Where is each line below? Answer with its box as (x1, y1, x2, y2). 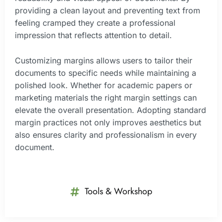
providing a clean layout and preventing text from (15, 5, 200, 16)
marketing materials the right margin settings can (15, 92, 197, 103)
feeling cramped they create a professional (15, 18, 175, 28)
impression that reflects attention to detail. (15, 30, 172, 41)
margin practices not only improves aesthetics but (15, 117, 201, 127)
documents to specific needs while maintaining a (15, 67, 196, 78)
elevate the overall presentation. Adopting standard (15, 105, 206, 115)
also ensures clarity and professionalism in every (15, 129, 197, 140)
